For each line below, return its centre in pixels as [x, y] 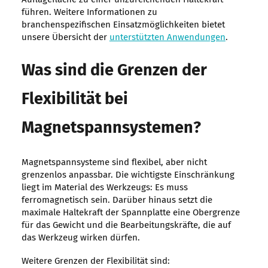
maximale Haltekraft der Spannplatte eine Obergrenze [130, 213]
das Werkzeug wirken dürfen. [80, 238]
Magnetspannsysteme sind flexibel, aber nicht [114, 163]
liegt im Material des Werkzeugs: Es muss [104, 188]
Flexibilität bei [74, 100]
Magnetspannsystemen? [111, 129]
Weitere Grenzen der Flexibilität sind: [95, 261]
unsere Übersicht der [65, 38]
